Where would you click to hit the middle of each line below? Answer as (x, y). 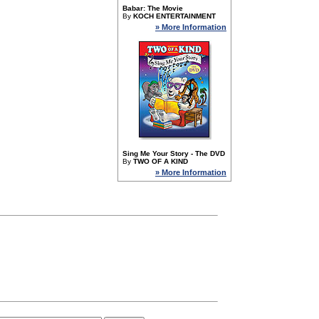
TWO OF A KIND (161, 161)
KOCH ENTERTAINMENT (174, 16)
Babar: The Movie (153, 8)
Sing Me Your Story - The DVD (174, 153)
